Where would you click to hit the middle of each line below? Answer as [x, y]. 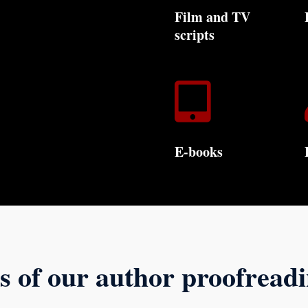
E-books [198, 152]
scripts [194, 35]
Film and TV [212, 17]
